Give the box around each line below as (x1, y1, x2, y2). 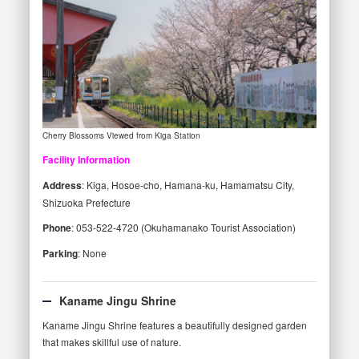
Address (42, 177, 82, 192)
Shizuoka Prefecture (42, 195, 131, 209)
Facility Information (42, 151, 130, 167)
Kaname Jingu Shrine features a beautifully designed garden (42, 318, 307, 333)
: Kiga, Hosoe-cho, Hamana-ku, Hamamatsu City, (81, 177, 294, 192)
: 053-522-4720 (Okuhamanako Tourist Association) (71, 220, 296, 234)
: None (77, 245, 107, 260)
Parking (42, 245, 78, 260)
